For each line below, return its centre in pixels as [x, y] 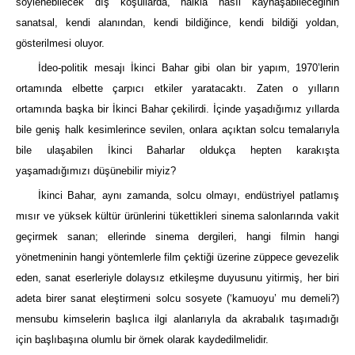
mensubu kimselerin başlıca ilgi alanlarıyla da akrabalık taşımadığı [177, 319]
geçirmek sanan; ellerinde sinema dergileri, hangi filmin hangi [177, 237]
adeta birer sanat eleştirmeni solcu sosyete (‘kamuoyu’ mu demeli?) [177, 299]
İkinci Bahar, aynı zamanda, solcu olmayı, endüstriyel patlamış [189, 196]
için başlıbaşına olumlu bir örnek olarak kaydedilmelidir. [142, 340]
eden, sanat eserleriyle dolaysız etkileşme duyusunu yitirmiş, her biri [177, 278]
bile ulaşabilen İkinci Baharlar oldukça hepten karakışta [177, 151]
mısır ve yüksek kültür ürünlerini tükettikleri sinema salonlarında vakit [177, 216]
